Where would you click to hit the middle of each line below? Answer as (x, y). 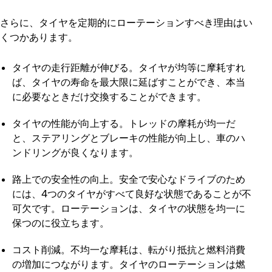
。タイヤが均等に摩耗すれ (187, 67)
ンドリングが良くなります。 (75, 152)
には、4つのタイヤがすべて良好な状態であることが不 (132, 194)
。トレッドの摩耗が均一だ (177, 123)
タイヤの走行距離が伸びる (70, 67)
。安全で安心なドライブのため (177, 179)
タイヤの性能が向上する (66, 123)
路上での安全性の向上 (61, 179)
